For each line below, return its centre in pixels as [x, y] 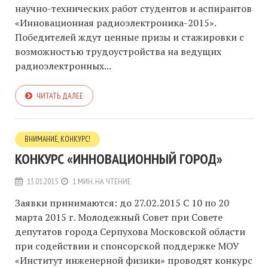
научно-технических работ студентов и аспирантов [133, 9]
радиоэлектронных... [63, 66]
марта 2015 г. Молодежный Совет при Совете [119, 217]
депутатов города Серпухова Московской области [130, 232]
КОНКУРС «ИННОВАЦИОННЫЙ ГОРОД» [119, 159]
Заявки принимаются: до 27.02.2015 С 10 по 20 [122, 203]
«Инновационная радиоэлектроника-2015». [115, 23]
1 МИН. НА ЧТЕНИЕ [102, 182]
